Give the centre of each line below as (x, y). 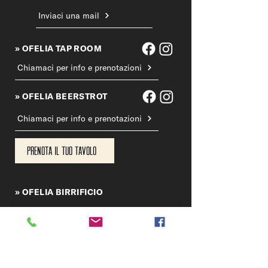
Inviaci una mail (69, 15)
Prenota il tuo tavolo (62, 150)
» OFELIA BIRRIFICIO (59, 192)
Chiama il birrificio (53, 210)
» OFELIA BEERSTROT (61, 97)
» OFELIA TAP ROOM (59, 49)
